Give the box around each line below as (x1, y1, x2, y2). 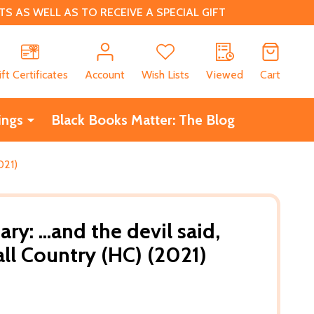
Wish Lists (142, 67, 189, 81)
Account (85, 67, 125, 81)
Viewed (206, 67, 243, 81)
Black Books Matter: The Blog (50, 111, 235, 128)
